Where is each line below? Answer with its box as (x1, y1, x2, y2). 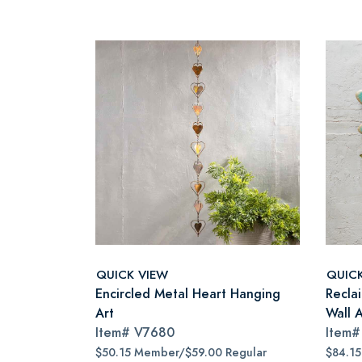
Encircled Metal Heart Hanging (95, 284, 280, 303)
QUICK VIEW (96, 265, 168, 283)
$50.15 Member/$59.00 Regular (95, 345, 267, 360)
